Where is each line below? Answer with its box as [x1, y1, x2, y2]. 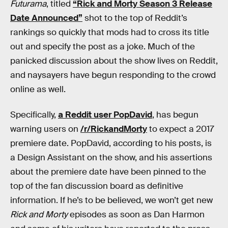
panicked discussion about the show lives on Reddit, [10, 55, 218, 66]
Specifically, [10, 109, 58, 120]
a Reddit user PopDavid [58, 109, 152, 120]
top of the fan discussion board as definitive [10, 180, 183, 191]
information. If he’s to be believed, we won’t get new [10, 194, 213, 206]
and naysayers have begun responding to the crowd [10, 70, 216, 80]
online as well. [10, 84, 66, 95]
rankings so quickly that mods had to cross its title [10, 27, 209, 38]
